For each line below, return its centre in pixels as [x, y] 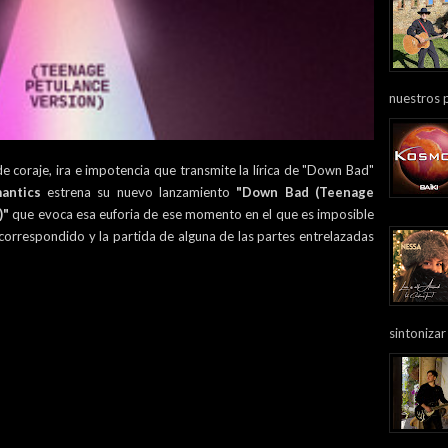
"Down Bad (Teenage [305, 192]
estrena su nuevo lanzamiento [138, 192]
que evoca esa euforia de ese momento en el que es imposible [191, 214]
